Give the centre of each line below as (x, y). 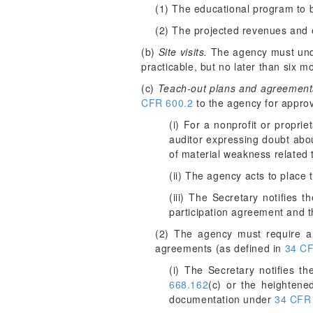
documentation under (222, 299)
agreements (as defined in (220, 248)
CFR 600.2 (167, 103)
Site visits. (183, 52)
